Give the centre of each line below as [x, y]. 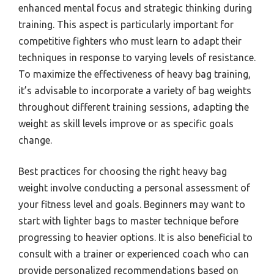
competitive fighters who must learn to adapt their [130, 41]
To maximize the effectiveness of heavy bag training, [135, 74]
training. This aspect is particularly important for [126, 24]
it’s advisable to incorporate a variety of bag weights [135, 90]
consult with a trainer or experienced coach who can [134, 254]
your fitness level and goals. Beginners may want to [132, 204]
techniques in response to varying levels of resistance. [137, 57]
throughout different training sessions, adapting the [134, 107]
